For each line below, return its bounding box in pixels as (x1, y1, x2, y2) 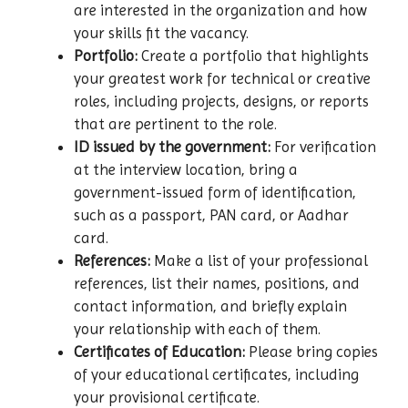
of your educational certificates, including (74, 365, 359, 384)
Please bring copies (245, 342, 378, 362)
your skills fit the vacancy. (74, 24, 249, 43)
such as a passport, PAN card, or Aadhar (74, 206, 349, 225)
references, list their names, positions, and (74, 274, 360, 293)
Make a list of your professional (150, 251, 368, 270)
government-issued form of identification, (74, 183, 356, 202)
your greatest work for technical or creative (74, 69, 371, 88)
